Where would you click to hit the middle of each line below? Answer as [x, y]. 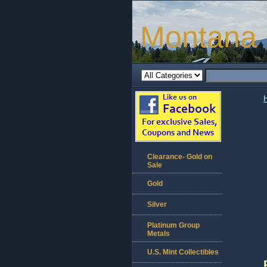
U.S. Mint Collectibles [183, 252]
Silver [157, 204]
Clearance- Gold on [180, 157]
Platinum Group [173, 225]
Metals [159, 234]
